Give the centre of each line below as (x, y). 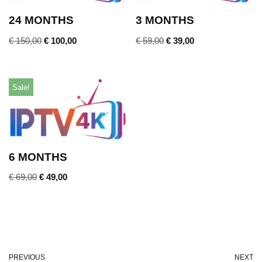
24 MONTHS (41, 20)
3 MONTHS (165, 20)
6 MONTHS (38, 157)
